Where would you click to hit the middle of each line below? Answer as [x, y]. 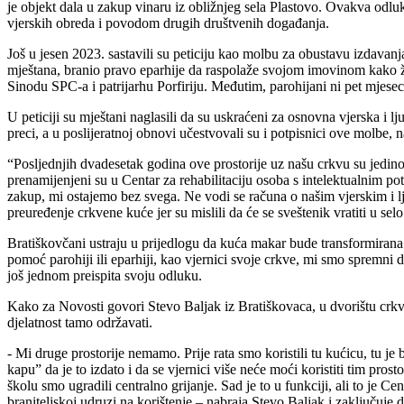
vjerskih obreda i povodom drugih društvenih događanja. [168, 23]
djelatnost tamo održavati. [80, 322]
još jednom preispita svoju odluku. [105, 275]
